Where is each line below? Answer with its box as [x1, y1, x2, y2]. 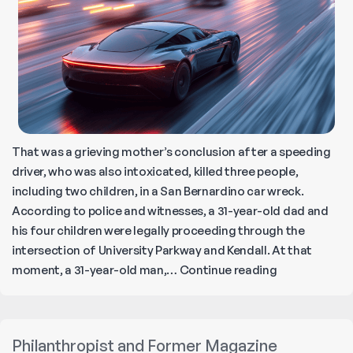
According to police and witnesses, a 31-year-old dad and [12, 203, 329, 219]
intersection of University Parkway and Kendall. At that [12, 243, 312, 258]
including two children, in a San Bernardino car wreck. [12, 184, 304, 199]
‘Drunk [276, 262, 311, 277]
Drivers [276, 281, 315, 297]
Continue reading [179, 262, 277, 278]
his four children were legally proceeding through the [12, 223, 305, 239]
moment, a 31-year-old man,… [12, 262, 180, 278]
